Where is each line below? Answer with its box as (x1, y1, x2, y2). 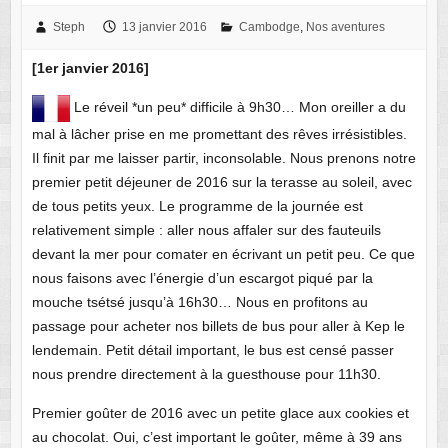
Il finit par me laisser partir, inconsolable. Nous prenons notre (31, 149, 416, 166)
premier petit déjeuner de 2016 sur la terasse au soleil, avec (31, 173, 412, 190)
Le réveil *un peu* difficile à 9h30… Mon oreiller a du (69, 98, 406, 115)
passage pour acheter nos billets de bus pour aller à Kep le (31, 317, 405, 334)
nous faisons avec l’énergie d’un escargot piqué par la (31, 269, 373, 286)
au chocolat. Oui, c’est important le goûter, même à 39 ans (31, 428, 402, 445)
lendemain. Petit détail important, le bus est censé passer (31, 341, 394, 358)
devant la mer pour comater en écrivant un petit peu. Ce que (31, 245, 415, 262)
